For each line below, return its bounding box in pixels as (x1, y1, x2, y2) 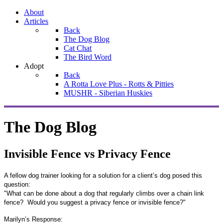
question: (4, 180, 30, 188)
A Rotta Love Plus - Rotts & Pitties (64, 80, 174, 88)
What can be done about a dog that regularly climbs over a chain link (6, 189, 204, 197)
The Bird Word (64, 53, 111, 61)
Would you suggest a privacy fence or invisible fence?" (27, 198, 186, 206)
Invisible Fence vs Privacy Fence (4, 147, 171, 160)
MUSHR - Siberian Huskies (64, 89, 152, 97)
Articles (24, 17, 48, 25)
